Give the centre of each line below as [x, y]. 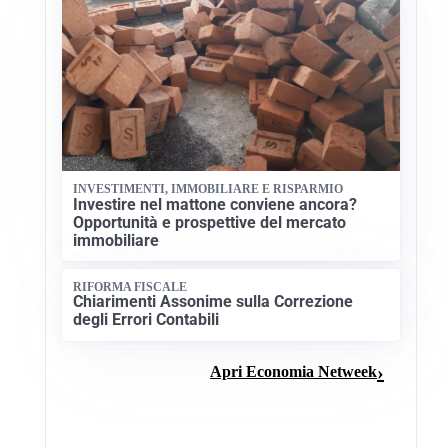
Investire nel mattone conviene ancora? [215, 204]
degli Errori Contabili [146, 320]
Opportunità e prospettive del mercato [210, 222]
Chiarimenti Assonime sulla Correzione [213, 302]
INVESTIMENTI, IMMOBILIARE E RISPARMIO [208, 189]
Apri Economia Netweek [293, 372]
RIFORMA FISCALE [130, 287]
